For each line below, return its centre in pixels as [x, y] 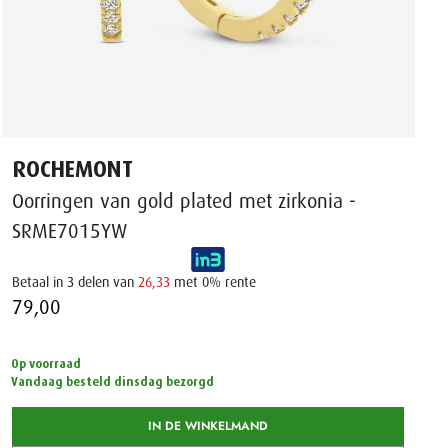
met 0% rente [213, 281]
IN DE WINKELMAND [208, 425]
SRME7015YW [69, 231]
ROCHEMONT [72, 169]
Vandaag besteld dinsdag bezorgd [112, 381]
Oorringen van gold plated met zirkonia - [184, 201]
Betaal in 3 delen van [75, 281]
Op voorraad [45, 363]
